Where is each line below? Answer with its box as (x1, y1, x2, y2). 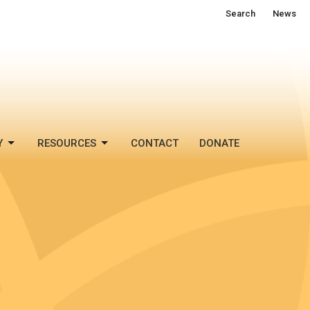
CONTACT (131, 136, 179, 149)
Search (226, 8, 255, 19)
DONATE (199, 136, 239, 149)
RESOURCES (37, 136, 96, 149)
